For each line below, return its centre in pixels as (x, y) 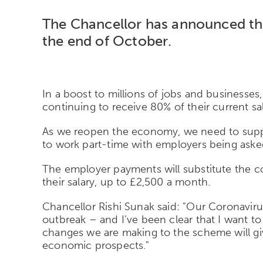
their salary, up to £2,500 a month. (127, 182)
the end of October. (107, 41)
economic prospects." (96, 245)
